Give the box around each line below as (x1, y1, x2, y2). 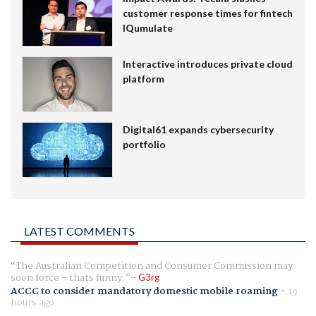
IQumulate (122, 22, 173, 35)
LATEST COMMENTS (24, 224, 135, 238)
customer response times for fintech (122, 7, 293, 20)
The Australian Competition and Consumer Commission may (16, 257, 293, 274)
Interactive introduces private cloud (122, 58, 293, 71)
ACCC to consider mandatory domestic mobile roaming (11, 283, 278, 299)
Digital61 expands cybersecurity (122, 123, 274, 135)
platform (122, 73, 164, 85)
